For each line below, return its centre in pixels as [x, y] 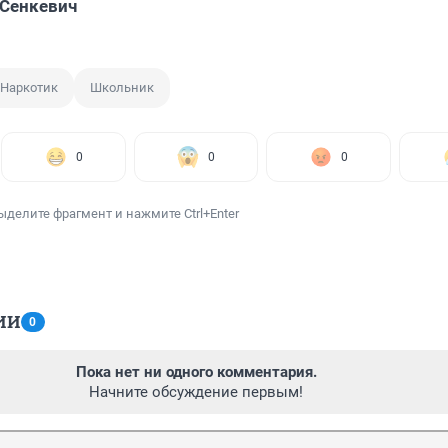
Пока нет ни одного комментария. [196, 372]
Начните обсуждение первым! [196, 392]
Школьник [122, 88]
